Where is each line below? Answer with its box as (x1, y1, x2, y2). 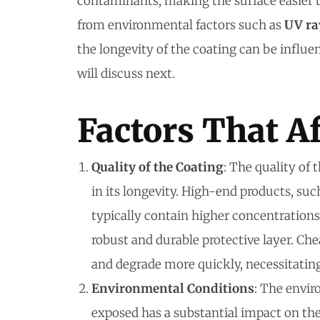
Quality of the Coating (91, 159, 224, 175)
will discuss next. (77, 65, 175, 81)
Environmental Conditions (91, 280, 254, 296)
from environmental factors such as (77, 16, 284, 33)
